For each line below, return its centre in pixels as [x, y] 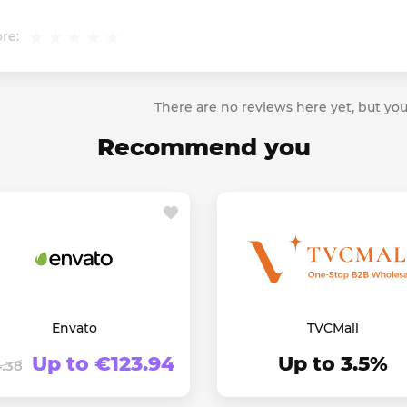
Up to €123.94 [103, 364]
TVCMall [333, 328]
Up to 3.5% [333, 364]
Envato [74, 328]
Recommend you [203, 148]
